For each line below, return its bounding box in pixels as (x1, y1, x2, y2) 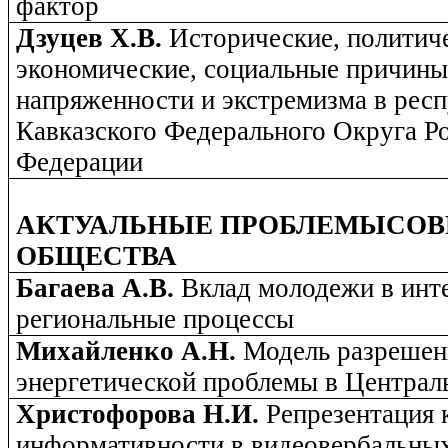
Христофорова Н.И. (16, 399, 267, 430)
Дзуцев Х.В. (16, 23, 170, 54)
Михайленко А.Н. (16, 336, 244, 367)
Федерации (16, 147, 144, 178)
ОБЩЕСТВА (16, 241, 178, 272)
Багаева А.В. (16, 273, 182, 304)
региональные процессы (16, 304, 295, 335)
